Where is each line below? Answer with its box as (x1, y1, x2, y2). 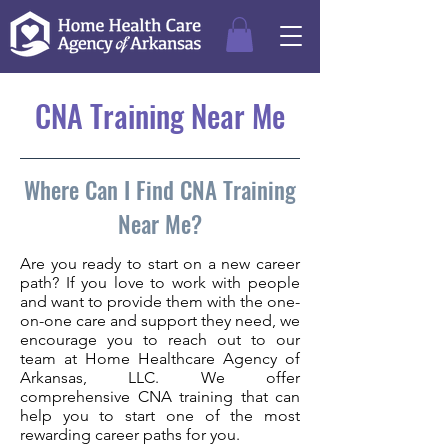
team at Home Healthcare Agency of (20, 348, 300, 368)
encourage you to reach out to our (20, 329, 300, 349)
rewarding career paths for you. (20, 424, 240, 444)
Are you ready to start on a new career (20, 253, 300, 273)
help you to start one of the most (20, 405, 300, 425)
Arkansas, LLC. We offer (20, 367, 300, 387)
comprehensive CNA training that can (20, 386, 300, 406)
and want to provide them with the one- (20, 291, 300, 311)
